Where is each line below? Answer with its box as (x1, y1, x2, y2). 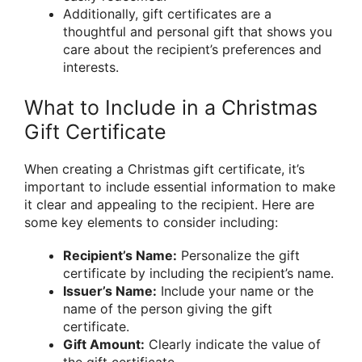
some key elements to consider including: (24, 213, 278, 230)
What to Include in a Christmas (24, 95, 318, 120)
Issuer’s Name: (63, 282, 157, 299)
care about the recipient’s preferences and (63, 40, 322, 57)
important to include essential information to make (24, 178, 335, 195)
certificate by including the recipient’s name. (63, 264, 334, 281)
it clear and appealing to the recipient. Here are (24, 196, 314, 213)
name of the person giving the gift (63, 300, 272, 317)
